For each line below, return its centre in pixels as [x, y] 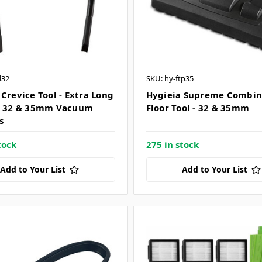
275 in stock [172, 145]
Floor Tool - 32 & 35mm [198, 108]
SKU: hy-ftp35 [170, 79]
